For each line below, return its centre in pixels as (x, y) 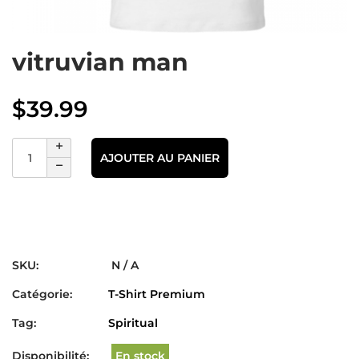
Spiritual (133, 323)
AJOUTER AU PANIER (160, 157)
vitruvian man (100, 62)
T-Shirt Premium (157, 294)
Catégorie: (42, 294)
